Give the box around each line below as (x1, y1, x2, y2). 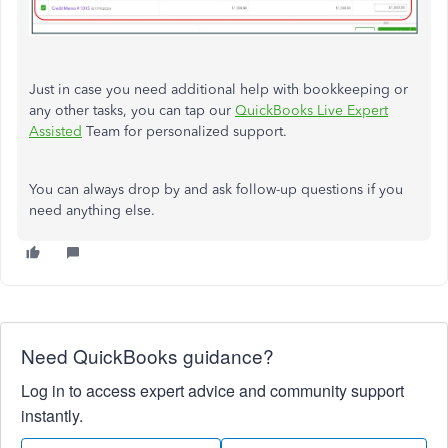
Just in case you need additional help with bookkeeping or (29, 81, 408, 99)
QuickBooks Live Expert (235, 102, 388, 120)
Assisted (29, 123, 82, 141)
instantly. (21, 404, 83, 428)
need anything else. (29, 202, 155, 220)
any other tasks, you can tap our (29, 102, 235, 120)
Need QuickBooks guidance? (21, 342, 274, 370)
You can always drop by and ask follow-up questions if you (29, 181, 403, 199)
